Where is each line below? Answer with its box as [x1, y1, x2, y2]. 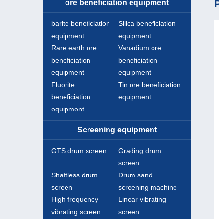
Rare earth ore [51, 44, 97, 52]
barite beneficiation [51, 20, 110, 28]
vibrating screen [51, 208, 101, 216]
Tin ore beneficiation [118, 81, 181, 89]
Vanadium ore [118, 44, 161, 52]
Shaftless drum [51, 171, 98, 179]
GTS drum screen [51, 147, 107, 155]
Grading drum [118, 147, 161, 155]
